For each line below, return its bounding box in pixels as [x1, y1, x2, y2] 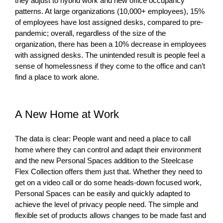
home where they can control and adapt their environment [15, 145, 201, 154]
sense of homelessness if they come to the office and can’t [15, 61, 205, 70]
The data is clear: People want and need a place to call [15, 134, 191, 143]
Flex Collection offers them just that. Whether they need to [15, 167, 202, 176]
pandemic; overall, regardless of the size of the [15, 28, 166, 37]
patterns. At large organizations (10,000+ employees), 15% [15, 6, 205, 15]
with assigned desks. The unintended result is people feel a [15, 50, 205, 59]
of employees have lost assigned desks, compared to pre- [15, 17, 203, 26]
